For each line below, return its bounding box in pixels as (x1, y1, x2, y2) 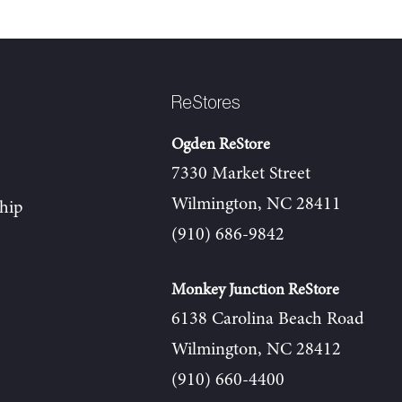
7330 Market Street (171, 165, 310, 183)
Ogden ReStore (171, 136, 270, 153)
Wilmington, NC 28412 (171, 341, 341, 359)
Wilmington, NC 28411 (171, 196, 341, 214)
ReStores (171, 94, 240, 112)
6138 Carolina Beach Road (171, 310, 364, 328)
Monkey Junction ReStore (171, 282, 339, 299)
